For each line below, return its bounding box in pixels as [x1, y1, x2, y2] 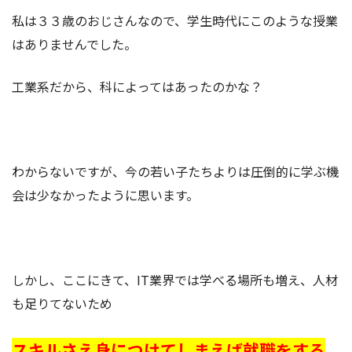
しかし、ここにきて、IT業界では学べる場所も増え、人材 [12, 270, 338, 290]
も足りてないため [12, 294, 112, 313]
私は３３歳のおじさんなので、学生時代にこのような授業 [12, 11, 338, 31]
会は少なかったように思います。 [12, 185, 199, 205]
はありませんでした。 [12, 35, 137, 54]
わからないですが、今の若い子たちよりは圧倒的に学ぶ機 [12, 162, 339, 181]
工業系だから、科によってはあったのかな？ [12, 77, 262, 97]
